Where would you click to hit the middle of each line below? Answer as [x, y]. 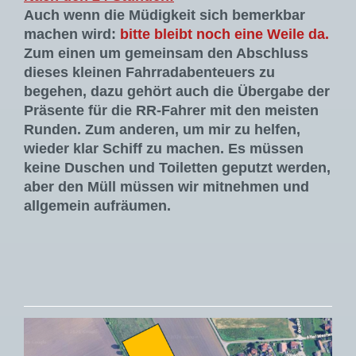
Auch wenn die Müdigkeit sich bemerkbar [164, 15]
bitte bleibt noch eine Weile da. [224, 35]
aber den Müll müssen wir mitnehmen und [166, 187]
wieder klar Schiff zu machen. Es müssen [164, 149]
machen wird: [72, 35]
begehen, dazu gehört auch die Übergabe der [177, 92]
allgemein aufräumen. [97, 206]
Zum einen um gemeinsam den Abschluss [166, 54]
